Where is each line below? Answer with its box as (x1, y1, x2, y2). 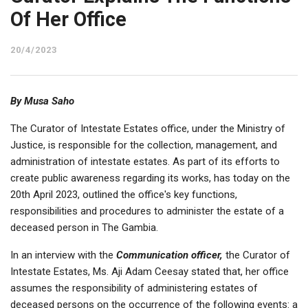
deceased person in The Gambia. (10, 221, 158, 234)
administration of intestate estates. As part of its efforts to (10, 155, 280, 168)
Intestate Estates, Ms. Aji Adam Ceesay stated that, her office (10, 265, 289, 278)
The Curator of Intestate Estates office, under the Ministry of (10, 122, 285, 135)
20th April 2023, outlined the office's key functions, (10, 188, 237, 201)
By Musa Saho (10, 95, 74, 108)
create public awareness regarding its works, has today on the (10, 172, 290, 185)
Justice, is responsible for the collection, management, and (10, 139, 277, 152)
